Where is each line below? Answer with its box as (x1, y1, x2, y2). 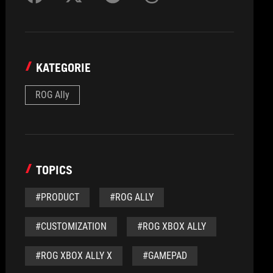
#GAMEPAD (143, 250, 188, 261)
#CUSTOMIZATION (35, 221, 107, 232)
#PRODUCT (35, 191, 80, 203)
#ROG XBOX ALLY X (35, 250, 113, 261)
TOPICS (36, 163, 73, 177)
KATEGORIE (36, 60, 91, 75)
